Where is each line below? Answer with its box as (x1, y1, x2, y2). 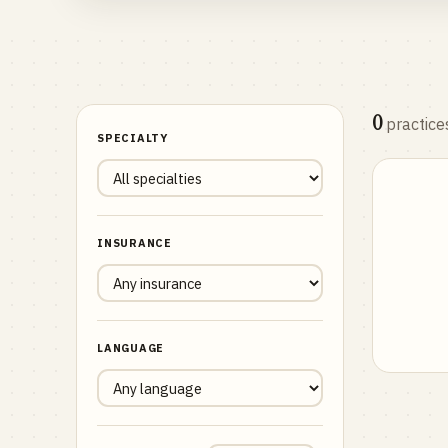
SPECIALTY (97, 131, 168, 145)
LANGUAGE (97, 341, 165, 355)
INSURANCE (97, 236, 172, 250)
